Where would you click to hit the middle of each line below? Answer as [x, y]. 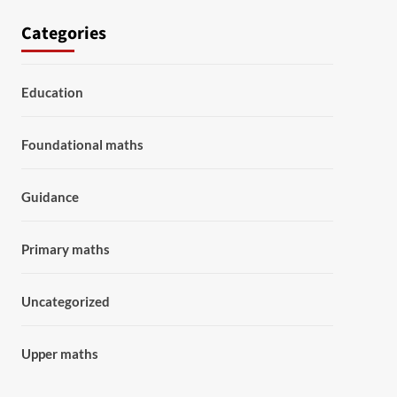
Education [52, 92]
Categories [63, 34]
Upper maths [59, 354]
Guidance [50, 197]
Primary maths [65, 249]
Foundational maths [82, 144]
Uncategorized [65, 301]
